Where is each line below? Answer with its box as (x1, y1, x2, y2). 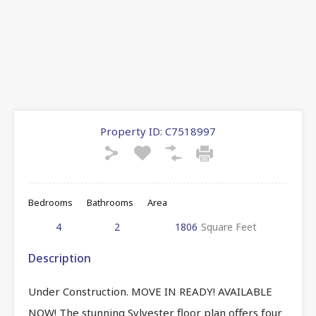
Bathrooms (87, 195, 133, 209)
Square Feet (201, 219, 257, 233)
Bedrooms (28, 195, 73, 209)
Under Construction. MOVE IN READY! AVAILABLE (28, 284, 272, 298)
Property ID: (100, 123, 162, 138)
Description (28, 250, 91, 266)
